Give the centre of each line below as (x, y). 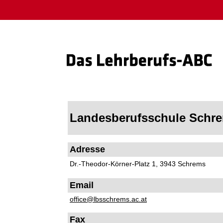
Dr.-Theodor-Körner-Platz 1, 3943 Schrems (138, 164)
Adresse (87, 149)
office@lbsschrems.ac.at (108, 199)
